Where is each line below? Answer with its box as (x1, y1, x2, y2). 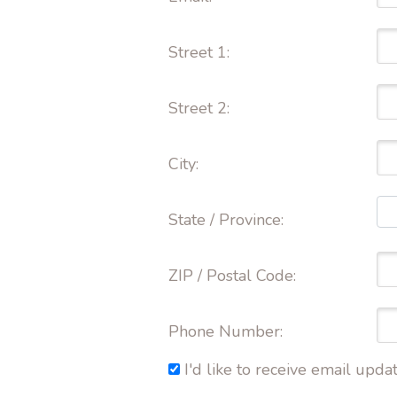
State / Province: (168, 209, 288, 230)
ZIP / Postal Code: (168, 265, 300, 286)
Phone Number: (168, 321, 287, 342)
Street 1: (168, 42, 234, 63)
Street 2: (168, 97, 234, 119)
